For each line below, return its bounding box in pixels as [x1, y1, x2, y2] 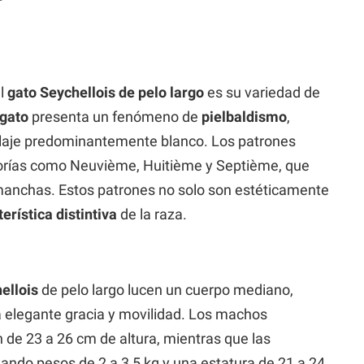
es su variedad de [204, 83, 320, 101]
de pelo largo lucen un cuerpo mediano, [38, 280, 293, 298]
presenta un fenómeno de [28, 107, 201, 125]
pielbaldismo [201, 107, 287, 125]
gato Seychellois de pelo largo [7, 83, 204, 101]
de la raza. [117, 205, 187, 223]
